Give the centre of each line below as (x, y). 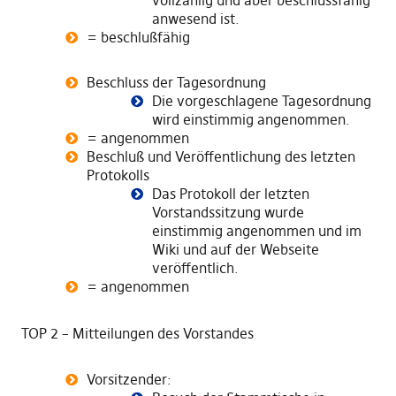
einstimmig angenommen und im (256, 231)
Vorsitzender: (129, 379)
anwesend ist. (195, 19)
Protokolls (118, 175)
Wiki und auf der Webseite (235, 249)
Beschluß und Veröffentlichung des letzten (221, 156)
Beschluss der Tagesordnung (176, 82)
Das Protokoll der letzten (230, 194)
